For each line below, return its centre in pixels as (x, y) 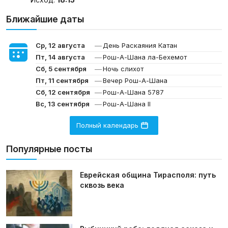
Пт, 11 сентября (62, 81)
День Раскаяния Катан (140, 46)
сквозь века (102, 185)
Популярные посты (49, 149)
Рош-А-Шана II (127, 104)
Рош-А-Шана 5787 (133, 92)
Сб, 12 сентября (63, 92)
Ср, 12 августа (60, 46)
